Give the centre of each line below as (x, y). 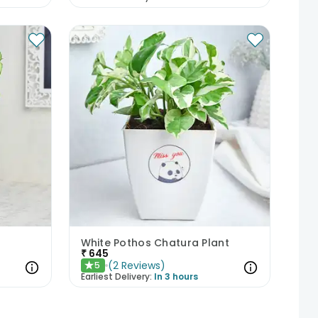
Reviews (141, 265)
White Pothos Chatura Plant (155, 242)
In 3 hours (176, 276)
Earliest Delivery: (116, 276)
